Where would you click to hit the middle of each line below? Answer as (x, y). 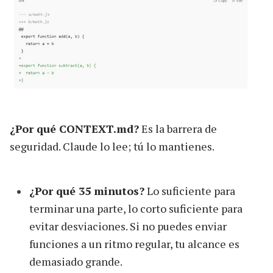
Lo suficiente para (190, 190)
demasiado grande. (76, 261)
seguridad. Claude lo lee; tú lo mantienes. (112, 146)
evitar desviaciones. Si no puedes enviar (128, 226)
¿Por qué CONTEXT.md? (74, 128)
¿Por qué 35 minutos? (87, 190)
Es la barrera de (178, 128)
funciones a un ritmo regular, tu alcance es (134, 243)
